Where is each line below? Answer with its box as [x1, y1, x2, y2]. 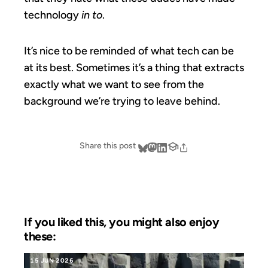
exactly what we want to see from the [24, 77, 204, 91]
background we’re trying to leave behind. [24, 94, 220, 108]
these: [24, 229, 56, 243]
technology [24, 8, 81, 22]
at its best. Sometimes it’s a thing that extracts [24, 60, 244, 74]
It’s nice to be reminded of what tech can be [24, 44, 234, 57]
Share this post [80, 140, 136, 151]
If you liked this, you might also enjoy [24, 214, 220, 229]
